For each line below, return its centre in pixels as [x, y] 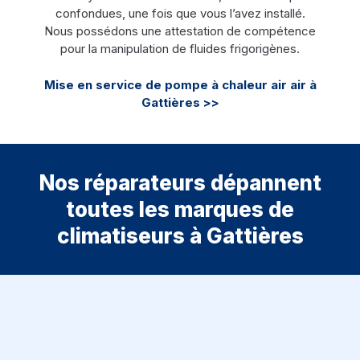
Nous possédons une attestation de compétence [180, 31]
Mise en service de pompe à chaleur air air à [180, 84]
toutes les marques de [180, 209]
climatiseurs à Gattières [180, 235]
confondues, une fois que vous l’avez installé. [180, 14]
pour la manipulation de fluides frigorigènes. [180, 49]
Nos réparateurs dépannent [180, 182]
